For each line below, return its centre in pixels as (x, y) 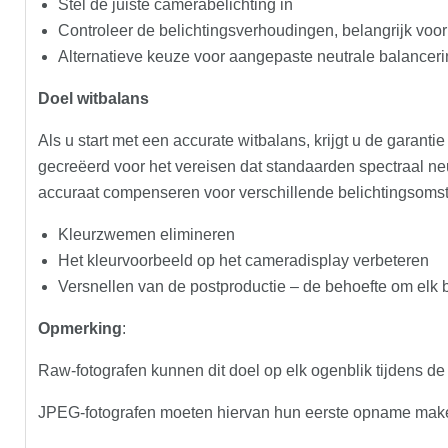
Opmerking (80, 328)
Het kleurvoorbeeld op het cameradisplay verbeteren (243, 260)
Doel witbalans (93, 98)
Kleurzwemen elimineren (146, 234)
